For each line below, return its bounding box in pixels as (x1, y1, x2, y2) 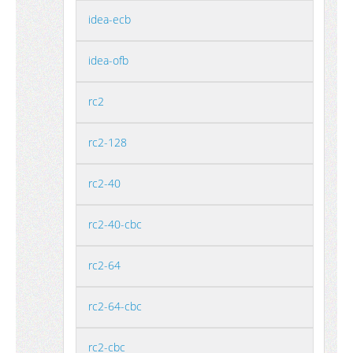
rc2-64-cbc (88, 299, 142, 314)
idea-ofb (88, 53, 128, 68)
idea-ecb (88, 12, 131, 27)
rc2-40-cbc (88, 217, 142, 232)
